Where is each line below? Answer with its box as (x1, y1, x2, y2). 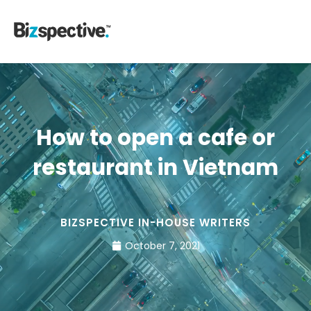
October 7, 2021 (124, 238, 200, 253)
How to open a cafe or (36, 122, 275, 153)
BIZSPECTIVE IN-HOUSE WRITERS (60, 215, 251, 230)
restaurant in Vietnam (33, 152, 278, 183)
